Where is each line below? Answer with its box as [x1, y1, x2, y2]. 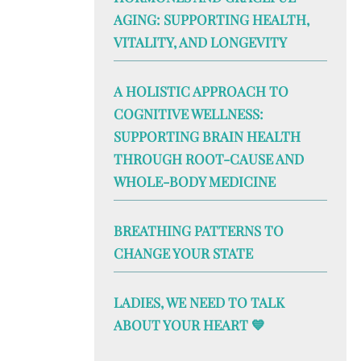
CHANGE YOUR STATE [114, 244, 253, 262]
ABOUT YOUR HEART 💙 [114, 316, 265, 334]
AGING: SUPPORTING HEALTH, [114, 10, 309, 28]
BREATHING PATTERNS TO [114, 222, 284, 239]
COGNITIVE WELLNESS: [114, 105, 263, 122]
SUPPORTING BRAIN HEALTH [114, 127, 301, 145]
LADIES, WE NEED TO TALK [114, 293, 284, 311]
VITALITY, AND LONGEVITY [114, 33, 287, 51]
